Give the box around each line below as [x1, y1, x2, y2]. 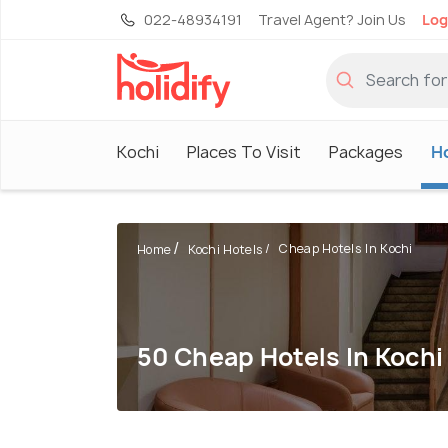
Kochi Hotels [187, 241, 264, 259]
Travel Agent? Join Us [258, 10, 406, 29]
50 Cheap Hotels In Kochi [137, 340, 444, 375]
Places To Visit [187, 140, 301, 163]
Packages [329, 140, 403, 163]
